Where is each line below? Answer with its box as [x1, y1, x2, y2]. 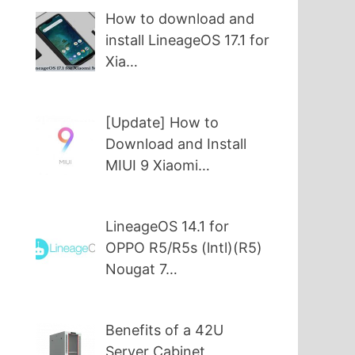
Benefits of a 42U [105, 321, 224, 338]
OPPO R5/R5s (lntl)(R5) [105, 239, 263, 256]
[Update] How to [105, 113, 219, 131]
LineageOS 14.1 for [105, 217, 230, 235]
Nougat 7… [105, 260, 178, 277]
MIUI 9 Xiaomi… [105, 156, 211, 174]
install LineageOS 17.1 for [105, 31, 270, 48]
